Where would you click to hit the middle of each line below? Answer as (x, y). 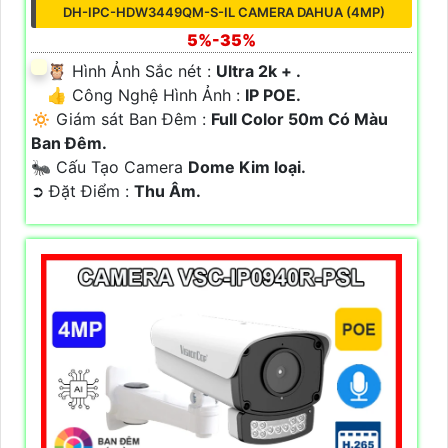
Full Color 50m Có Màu (299, 119)
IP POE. (273, 95)
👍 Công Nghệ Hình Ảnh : (146, 95)
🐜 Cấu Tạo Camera (109, 167)
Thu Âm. (167, 191)
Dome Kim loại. (247, 167)
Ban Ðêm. (69, 143)
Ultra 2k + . (258, 71)
